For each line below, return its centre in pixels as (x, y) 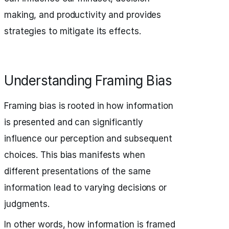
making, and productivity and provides (83, 15)
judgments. (27, 204)
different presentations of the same (77, 171)
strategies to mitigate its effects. (73, 31)
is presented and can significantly (74, 122)
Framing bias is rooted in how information (89, 106)
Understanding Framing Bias (88, 81)
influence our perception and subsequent (88, 139)
